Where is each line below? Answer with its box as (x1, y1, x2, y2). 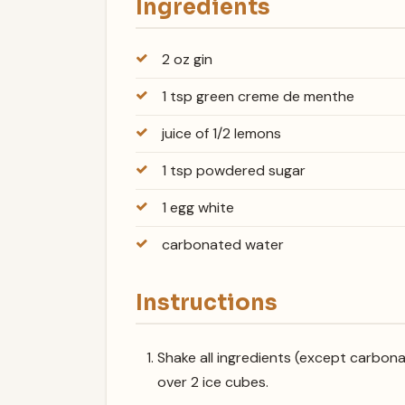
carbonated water (161, 235, 284, 255)
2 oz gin (161, 50, 212, 70)
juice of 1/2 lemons (161, 124, 281, 144)
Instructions (136, 289, 278, 317)
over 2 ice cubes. (157, 372, 268, 391)
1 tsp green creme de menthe (161, 87, 354, 107)
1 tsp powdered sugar (161, 161, 306, 181)
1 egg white (161, 198, 234, 218)
